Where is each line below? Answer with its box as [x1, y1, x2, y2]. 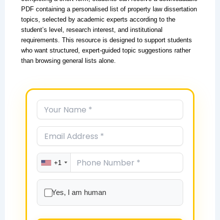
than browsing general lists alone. [21, 56, 116, 64]
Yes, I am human [51, 188, 106, 197]
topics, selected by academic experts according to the [21, 15, 175, 23]
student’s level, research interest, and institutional [21, 26, 163, 33]
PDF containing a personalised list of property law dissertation [21, 5, 197, 13]
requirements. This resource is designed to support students [21, 36, 192, 44]
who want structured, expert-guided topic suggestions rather [21, 46, 191, 54]
